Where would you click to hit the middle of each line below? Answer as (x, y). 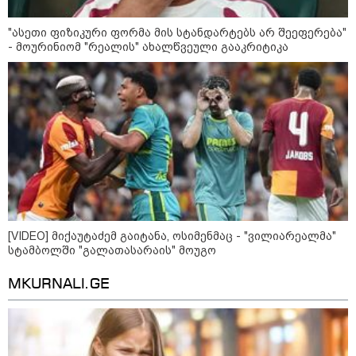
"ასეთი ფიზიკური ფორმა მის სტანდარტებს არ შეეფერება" (177, 32)
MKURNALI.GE (59, 284)
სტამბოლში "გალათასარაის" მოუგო (112, 250)
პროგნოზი (152, 338)
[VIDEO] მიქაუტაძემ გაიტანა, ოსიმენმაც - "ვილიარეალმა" (172, 236)
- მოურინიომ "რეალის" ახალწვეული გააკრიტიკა (148, 46)
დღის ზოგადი (161, 300)
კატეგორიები (287, 225)
